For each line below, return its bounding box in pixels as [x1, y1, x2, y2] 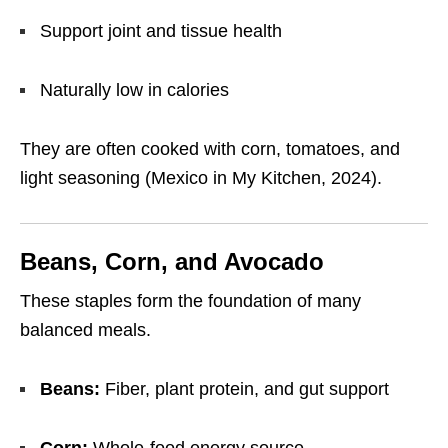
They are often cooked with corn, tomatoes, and [20, 139, 400, 160]
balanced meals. [20, 320, 151, 341]
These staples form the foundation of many [20, 291, 361, 312]
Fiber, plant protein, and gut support [100, 379, 389, 400]
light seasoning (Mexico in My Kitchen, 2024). [20, 168, 382, 189]
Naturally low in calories [40, 80, 229, 101]
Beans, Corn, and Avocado [20, 248, 324, 276]
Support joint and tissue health [40, 21, 282, 42]
